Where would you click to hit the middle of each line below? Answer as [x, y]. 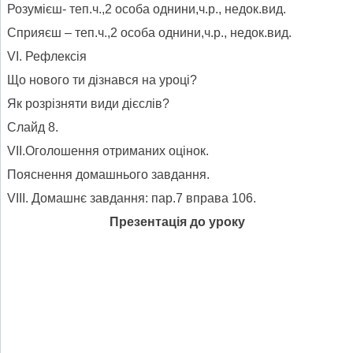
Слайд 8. [33, 127]
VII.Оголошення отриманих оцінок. [108, 150]
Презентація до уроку [177, 221]
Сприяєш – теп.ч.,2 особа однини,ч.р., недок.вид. [149, 32]
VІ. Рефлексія [47, 56]
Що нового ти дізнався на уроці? [102, 80]
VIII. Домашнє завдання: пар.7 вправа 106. [132, 198]
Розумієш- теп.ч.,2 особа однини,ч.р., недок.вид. [147, 9]
